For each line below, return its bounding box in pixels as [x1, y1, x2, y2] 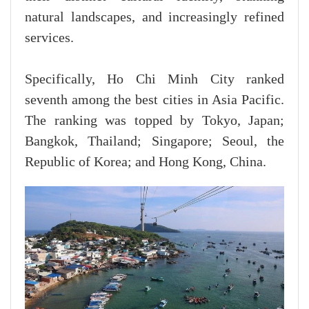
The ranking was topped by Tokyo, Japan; [25, 113, 284, 129]
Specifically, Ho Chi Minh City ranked [25, 72, 284, 88]
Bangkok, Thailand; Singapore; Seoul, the [25, 134, 284, 150]
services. [25, 30, 74, 46]
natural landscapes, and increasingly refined [25, 10, 284, 26]
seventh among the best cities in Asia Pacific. [25, 92, 284, 108]
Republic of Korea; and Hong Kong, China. [25, 154, 266, 170]
